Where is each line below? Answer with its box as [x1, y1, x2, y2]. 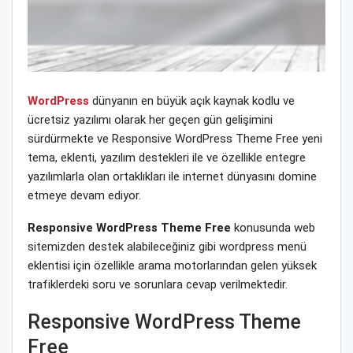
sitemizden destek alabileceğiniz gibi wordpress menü [28, 239, 307, 254]
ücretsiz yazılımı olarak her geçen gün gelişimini [28, 112, 273, 127]
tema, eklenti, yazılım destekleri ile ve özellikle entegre [28, 150, 306, 165]
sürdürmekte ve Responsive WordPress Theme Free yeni [28, 131, 322, 146]
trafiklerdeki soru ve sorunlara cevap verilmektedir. [28, 277, 288, 292]
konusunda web [231, 220, 315, 235]
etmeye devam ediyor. [28, 188, 141, 203]
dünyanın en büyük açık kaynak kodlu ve [89, 93, 295, 108]
